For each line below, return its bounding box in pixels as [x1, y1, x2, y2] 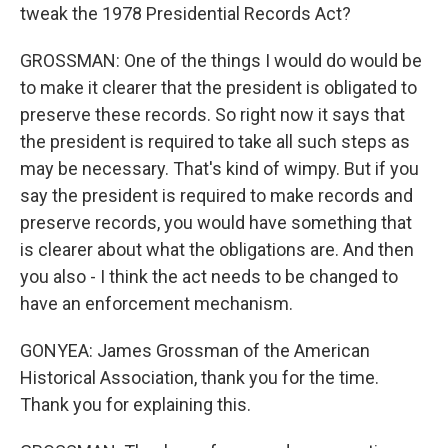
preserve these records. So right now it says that [20, 104, 405, 125]
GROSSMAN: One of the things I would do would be [20, 50, 422, 71]
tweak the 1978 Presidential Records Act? [20, 3, 351, 24]
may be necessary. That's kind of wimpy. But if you [20, 158, 419, 179]
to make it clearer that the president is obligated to [20, 77, 417, 98]
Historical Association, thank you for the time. [20, 367, 379, 388]
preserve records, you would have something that [20, 212, 412, 233]
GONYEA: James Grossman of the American [20, 340, 370, 361]
